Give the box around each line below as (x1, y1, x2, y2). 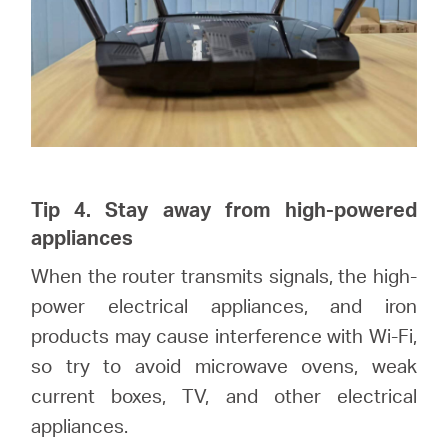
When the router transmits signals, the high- (31, 262, 417, 288)
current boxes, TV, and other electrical (31, 382, 417, 408)
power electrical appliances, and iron (31, 292, 417, 318)
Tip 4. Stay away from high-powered (31, 195, 417, 222)
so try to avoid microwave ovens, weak (31, 352, 417, 378)
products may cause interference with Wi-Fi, (31, 322, 417, 348)
